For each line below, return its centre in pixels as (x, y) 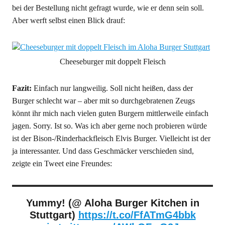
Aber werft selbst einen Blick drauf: (68, 20)
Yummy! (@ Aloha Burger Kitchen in (113, 203)
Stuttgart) (54, 215)
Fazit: (22, 88)
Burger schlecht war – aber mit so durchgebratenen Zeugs (103, 101)
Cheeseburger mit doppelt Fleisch (113, 62)
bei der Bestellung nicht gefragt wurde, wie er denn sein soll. (108, 8)
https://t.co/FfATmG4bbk (137, 215)
